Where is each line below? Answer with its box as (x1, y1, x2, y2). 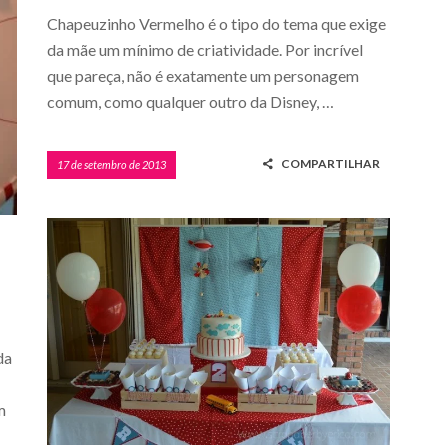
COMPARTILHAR (281, 155, 381, 171)
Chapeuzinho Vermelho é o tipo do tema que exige (47, 13, 386, 33)
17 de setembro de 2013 (57, 157, 166, 171)
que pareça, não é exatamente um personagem (47, 65, 359, 85)
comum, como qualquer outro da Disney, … (47, 91, 334, 111)
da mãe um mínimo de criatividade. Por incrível (47, 39, 363, 59)
